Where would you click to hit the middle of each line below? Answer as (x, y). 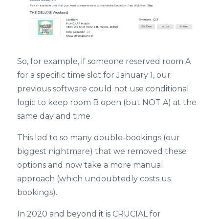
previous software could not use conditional (103, 88)
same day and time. (55, 116)
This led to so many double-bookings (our (99, 137)
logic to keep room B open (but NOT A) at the (107, 102)
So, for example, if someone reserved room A (104, 61)
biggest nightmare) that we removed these (102, 151)
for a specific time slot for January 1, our (94, 75)
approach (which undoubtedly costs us (94, 178)
